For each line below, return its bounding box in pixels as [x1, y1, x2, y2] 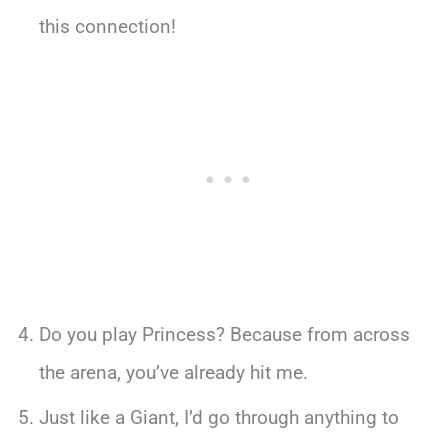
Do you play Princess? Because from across [38, 322, 410, 346]
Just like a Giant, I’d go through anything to [38, 406, 399, 430]
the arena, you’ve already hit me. [38, 360, 308, 384]
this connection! [38, 14, 176, 38]
